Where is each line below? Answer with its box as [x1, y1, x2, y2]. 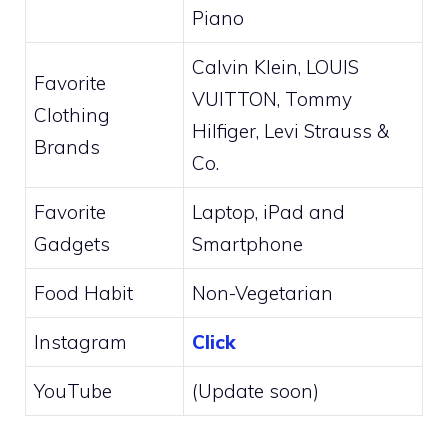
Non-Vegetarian [192, 280, 333, 305]
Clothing [34, 102, 110, 127]
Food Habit [34, 280, 133, 305]
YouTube [34, 378, 112, 403]
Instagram [34, 329, 127, 354]
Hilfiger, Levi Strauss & [192, 118, 389, 143]
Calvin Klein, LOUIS [192, 54, 359, 79]
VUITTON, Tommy [192, 86, 352, 111]
